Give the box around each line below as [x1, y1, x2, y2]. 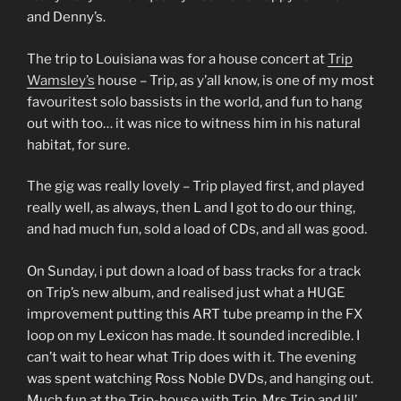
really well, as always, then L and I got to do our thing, [27, 200, 355, 216]
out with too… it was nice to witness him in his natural [27, 115, 361, 132]
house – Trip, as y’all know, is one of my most [95, 72, 374, 89]
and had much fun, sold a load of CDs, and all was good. [27, 221, 367, 237]
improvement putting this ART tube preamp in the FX [27, 305, 363, 322]
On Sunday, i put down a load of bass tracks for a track [27, 262, 361, 279]
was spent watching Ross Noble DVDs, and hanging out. [27, 370, 373, 387]
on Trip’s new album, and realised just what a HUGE [27, 284, 345, 301]
